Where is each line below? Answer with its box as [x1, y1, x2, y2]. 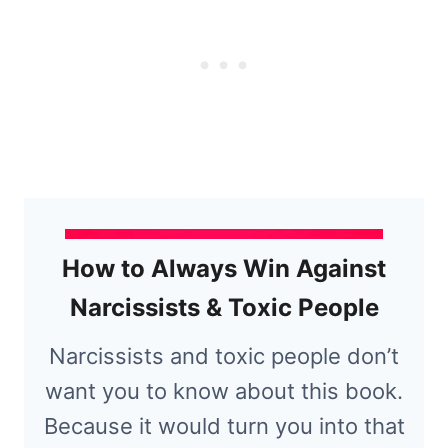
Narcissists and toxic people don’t [49, 343, 399, 370]
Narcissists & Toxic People [69, 293, 379, 323]
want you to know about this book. [45, 378, 403, 405]
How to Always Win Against [62, 254, 386, 284]
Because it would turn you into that [43, 413, 405, 440]
